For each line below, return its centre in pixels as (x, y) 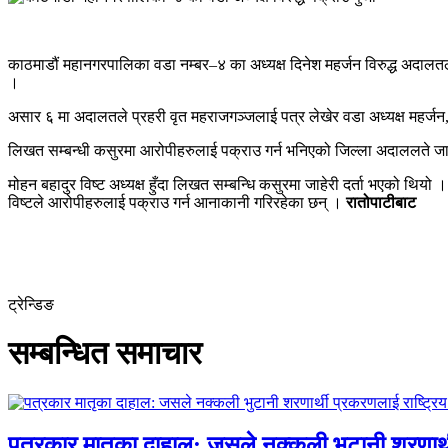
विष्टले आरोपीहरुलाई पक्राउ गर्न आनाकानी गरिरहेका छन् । (177, 202)
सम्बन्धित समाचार (105, 353)
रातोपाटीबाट (383, 202)
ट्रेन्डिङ (31, 304)
